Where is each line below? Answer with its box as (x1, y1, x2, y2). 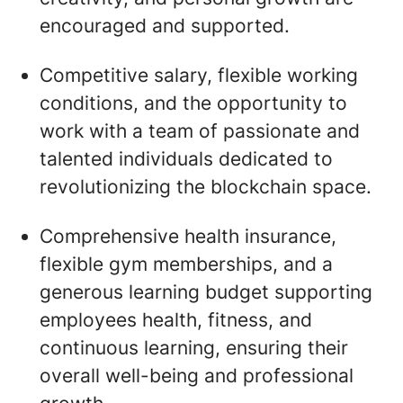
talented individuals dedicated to (40, 148, 333, 170)
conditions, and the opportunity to (40, 92, 347, 114)
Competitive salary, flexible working (40, 64, 358, 86)
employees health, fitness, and (40, 309, 312, 331)
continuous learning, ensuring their (40, 336, 348, 359)
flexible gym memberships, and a (40, 253, 333, 275)
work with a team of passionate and (40, 120, 360, 142)
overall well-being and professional (40, 364, 354, 387)
